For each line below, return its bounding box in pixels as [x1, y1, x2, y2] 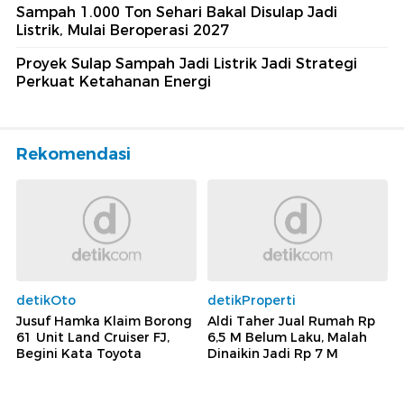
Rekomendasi [16, 144, 131, 165]
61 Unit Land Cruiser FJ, [16, 328, 170, 345]
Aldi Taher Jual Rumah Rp [207, 312, 375, 329]
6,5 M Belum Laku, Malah [207, 328, 367, 345]
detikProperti [207, 291, 296, 308]
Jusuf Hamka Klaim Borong [16, 312, 192, 329]
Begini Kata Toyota [16, 344, 142, 362]
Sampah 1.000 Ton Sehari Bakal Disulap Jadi [16, 4, 337, 22]
